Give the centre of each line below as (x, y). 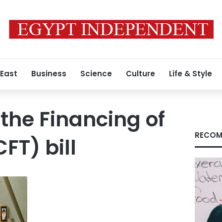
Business (49, 74)
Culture (140, 74)
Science (96, 74)
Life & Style (191, 74)
